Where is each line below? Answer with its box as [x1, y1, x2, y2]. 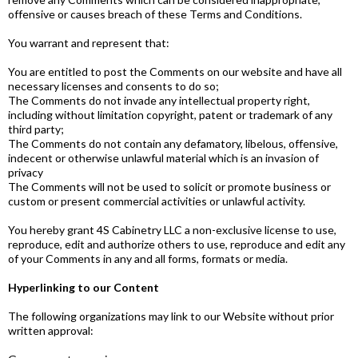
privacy [8, 165, 43, 179]
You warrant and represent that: [8, 36, 169, 50]
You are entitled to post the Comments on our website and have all [8, 65, 342, 78]
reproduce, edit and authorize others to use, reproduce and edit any [8, 237, 345, 251]
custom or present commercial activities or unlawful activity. [8, 194, 305, 208]
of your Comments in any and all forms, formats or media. [8, 252, 288, 265]
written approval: [8, 324, 93, 337]
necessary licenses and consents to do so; [8, 79, 219, 93]
